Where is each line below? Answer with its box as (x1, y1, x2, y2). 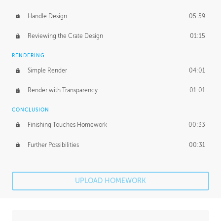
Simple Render (27, 67, 67, 74)
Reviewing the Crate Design (27, 32, 103, 39)
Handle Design (27, 12, 67, 20)
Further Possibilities (27, 141, 79, 148)
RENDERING (12, 53, 45, 59)
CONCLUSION (12, 107, 49, 113)
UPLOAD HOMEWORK (75, 177, 146, 185)
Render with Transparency (27, 87, 98, 94)
